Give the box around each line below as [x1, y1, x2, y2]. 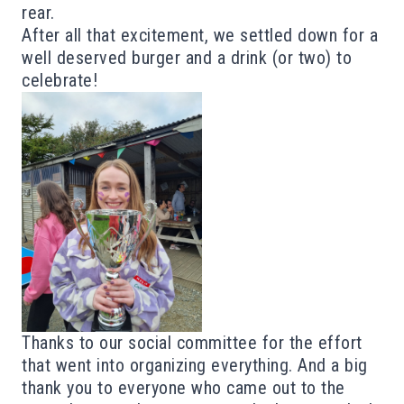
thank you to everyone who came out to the [22, 377, 345, 399]
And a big [298, 354, 368, 377]
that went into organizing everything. [22, 354, 298, 377]
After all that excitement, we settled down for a [22, 23, 378, 46]
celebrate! [22, 69, 97, 91]
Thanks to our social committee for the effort [22, 332, 363, 354]
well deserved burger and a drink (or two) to [22, 46, 352, 69]
